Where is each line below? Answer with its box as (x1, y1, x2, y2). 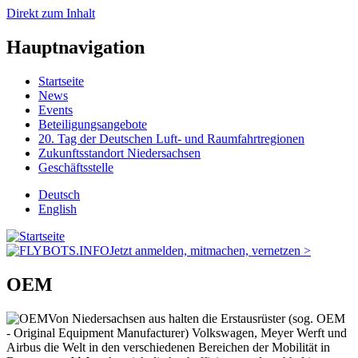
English (38, 201, 77, 216)
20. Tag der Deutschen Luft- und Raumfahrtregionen (38, 131, 304, 145)
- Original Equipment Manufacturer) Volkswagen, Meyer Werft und (6, 325, 347, 340)
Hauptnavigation (6, 36, 145, 58)
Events (38, 102, 73, 117)
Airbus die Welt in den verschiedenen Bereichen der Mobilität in (6, 340, 330, 354)
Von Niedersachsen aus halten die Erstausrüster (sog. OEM (48, 311, 345, 325)
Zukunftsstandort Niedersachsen (38, 145, 201, 160)
